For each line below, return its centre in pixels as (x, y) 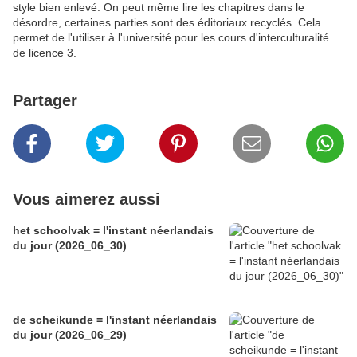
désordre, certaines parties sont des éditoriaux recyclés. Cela (167, 23)
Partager (45, 101)
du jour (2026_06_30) (70, 246)
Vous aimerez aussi (86, 200)
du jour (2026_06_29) (70, 335)
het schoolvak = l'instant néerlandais (113, 231)
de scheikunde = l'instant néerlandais (115, 320)
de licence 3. (45, 53)
